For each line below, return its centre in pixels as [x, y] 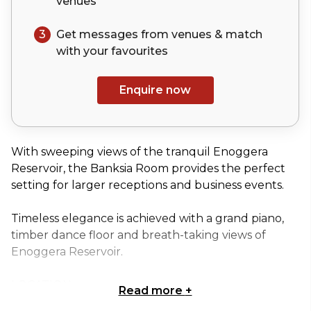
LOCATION [41, 285]
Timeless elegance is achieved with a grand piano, [148, 218]
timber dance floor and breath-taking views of [138, 235]
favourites [140, 51]
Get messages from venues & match [159, 34]
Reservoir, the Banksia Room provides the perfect [148, 168]
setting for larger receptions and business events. [148, 185]
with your [84, 51]
